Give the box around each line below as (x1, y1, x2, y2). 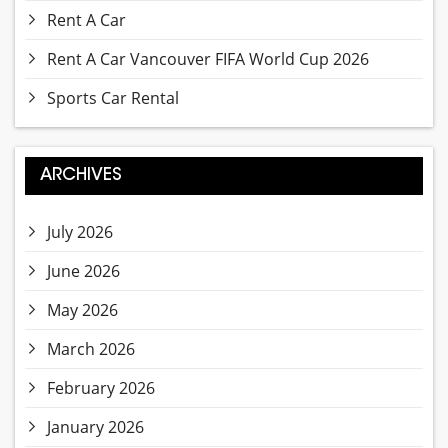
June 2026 (47, 260, 120, 283)
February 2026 (47, 377, 155, 400)
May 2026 (47, 299, 118, 322)
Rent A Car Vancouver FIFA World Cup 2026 (47, 48, 369, 71)
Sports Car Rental (47, 87, 179, 110)
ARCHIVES (40, 167, 122, 185)
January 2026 (47, 416, 144, 439)
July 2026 (47, 221, 113, 244)
